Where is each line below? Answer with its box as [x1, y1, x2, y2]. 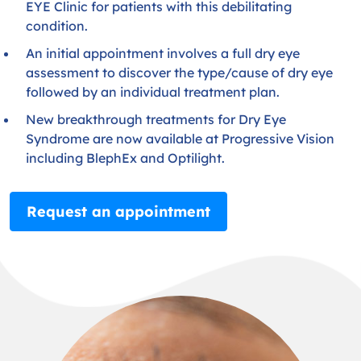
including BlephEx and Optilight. [26, 150, 225, 166]
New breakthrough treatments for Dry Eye [26, 111, 286, 127]
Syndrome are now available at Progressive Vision [26, 131, 334, 147]
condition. [26, 18, 88, 34]
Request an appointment [27, 202, 210, 221]
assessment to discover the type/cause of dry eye [26, 64, 333, 81]
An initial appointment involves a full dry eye [26, 45, 300, 61]
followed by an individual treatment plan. [26, 84, 280, 100]
